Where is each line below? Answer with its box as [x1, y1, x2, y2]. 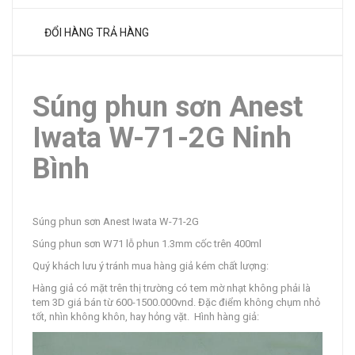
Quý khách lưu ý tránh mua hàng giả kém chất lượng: [32, 260, 269, 273]
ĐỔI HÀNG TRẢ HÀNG [44, 26, 149, 40]
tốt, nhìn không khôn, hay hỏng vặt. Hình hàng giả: [32, 311, 259, 323]
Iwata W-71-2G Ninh [32, 121, 292, 155]
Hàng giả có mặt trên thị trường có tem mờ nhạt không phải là [32, 282, 311, 295]
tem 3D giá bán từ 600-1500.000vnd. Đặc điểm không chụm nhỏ [32, 296, 320, 309]
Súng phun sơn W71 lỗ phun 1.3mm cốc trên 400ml [32, 238, 261, 250]
